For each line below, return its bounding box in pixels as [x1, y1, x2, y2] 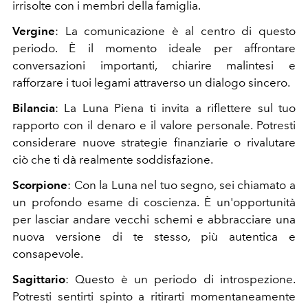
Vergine [12, 23, 55, 38]
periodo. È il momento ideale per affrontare [12, 41, 296, 55]
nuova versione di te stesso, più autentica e [12, 229, 296, 243]
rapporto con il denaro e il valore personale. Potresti [12, 118, 296, 132]
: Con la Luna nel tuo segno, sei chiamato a [67, 177, 296, 192]
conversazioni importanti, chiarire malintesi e [12, 58, 296, 72]
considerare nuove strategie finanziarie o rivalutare [12, 135, 296, 149]
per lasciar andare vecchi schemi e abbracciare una [12, 212, 296, 226]
